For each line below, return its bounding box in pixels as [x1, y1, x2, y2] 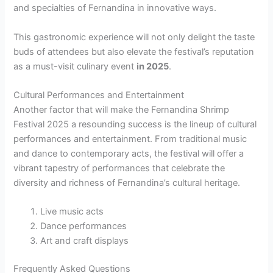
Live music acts [40, 206, 104, 218]
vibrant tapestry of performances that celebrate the [13, 162, 225, 174]
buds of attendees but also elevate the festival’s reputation [13, 46, 255, 57]
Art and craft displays [40, 235, 129, 247]
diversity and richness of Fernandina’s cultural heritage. [13, 177, 241, 188]
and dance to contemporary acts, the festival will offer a [13, 147, 244, 159]
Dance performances [40, 221, 127, 232]
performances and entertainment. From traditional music [13, 133, 247, 144]
